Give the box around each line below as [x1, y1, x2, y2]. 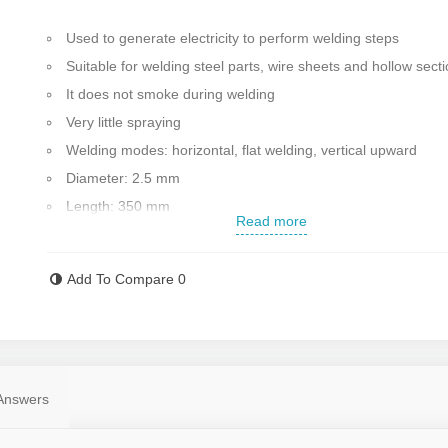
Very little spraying [66, 113, 182, 130]
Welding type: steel [66, 225, 187, 242]
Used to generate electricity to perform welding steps [66, 29, 400, 46]
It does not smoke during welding [66, 85, 276, 102]
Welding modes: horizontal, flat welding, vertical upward [66, 141, 418, 158]
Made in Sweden [66, 253, 173, 270]
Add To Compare [67, 270, 175, 287]
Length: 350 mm [66, 197, 171, 214]
